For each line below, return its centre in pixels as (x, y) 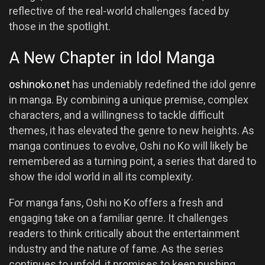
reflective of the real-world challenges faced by (119, 11)
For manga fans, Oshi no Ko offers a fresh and (116, 202)
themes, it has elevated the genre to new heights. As (132, 130)
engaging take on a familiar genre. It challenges (119, 218)
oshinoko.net (39, 84)
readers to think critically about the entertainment (124, 233)
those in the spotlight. (60, 26)
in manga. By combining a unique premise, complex (129, 99)
